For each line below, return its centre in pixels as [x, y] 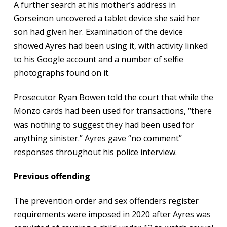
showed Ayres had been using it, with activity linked [110, 46]
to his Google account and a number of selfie [98, 59]
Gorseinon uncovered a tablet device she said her [107, 18]
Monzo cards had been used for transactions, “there [112, 111]
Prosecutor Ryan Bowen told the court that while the [113, 97]
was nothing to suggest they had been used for [104, 125]
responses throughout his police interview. [95, 152]
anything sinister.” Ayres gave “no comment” [98, 138]
